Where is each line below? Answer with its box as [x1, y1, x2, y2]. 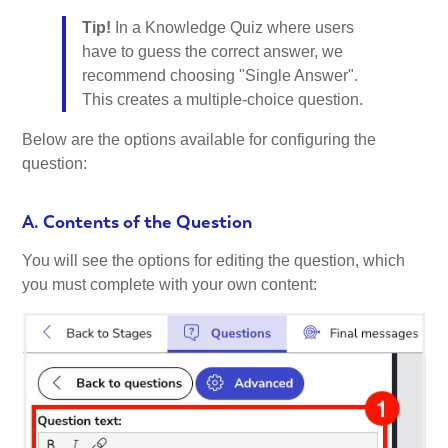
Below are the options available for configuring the [22, 130, 377, 148]
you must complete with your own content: [22, 276, 318, 294]
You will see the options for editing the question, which [22, 252, 406, 270]
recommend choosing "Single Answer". [82, 66, 359, 84]
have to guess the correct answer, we [82, 42, 344, 60]
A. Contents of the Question [22, 209, 253, 233]
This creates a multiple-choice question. [82, 90, 364, 108]
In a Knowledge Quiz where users [111, 18, 355, 36]
